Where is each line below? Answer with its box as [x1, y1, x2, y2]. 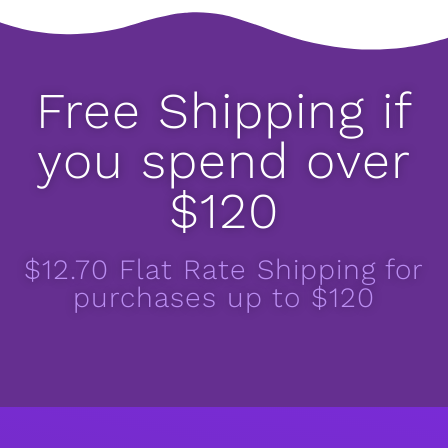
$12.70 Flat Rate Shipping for [24, 253, 424, 287]
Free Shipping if [35, 81, 413, 141]
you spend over [37, 131, 411, 191]
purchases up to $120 [73, 281, 375, 315]
